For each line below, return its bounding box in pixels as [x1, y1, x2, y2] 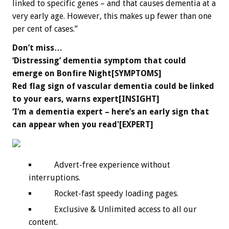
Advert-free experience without [52, 159, 170, 170]
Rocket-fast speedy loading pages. [52, 188, 178, 198]
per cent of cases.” [12, 24, 78, 34]
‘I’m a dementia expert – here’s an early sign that [12, 106, 209, 117]
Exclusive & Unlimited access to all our [52, 204, 197, 214]
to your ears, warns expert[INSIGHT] [12, 94, 159, 104]
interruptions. [29, 172, 80, 182]
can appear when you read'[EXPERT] [12, 119, 153, 129]
